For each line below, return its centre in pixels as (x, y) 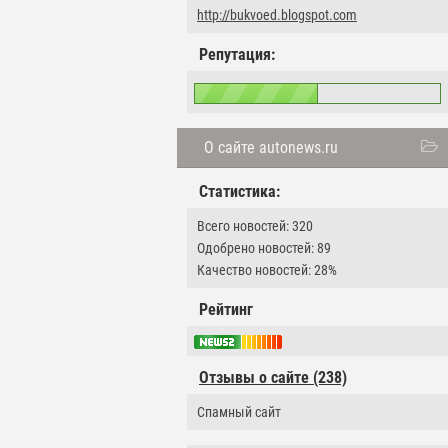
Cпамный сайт (239, 412)
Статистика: (239, 191)
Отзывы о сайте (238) (273, 378)
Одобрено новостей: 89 (264, 248)
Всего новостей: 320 (255, 226)
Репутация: (237, 54)
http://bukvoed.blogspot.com (277, 15)
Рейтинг (226, 309)
